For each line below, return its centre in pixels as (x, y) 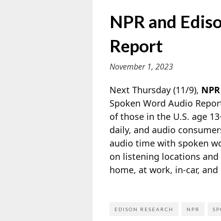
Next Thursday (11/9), (155, 90)
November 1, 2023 (141, 66)
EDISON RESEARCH (144, 209)
